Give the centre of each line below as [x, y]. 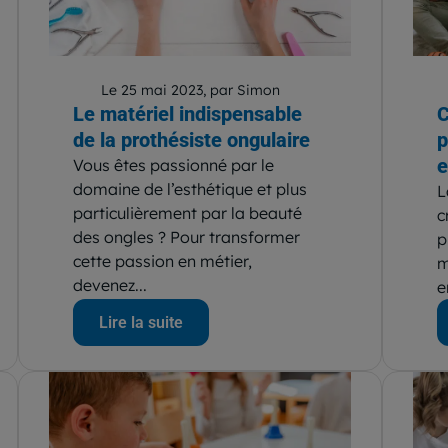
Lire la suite [140, 323]
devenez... [109, 285]
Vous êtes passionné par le [173, 165]
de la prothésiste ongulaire [191, 140]
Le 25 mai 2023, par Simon [190, 90]
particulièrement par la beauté [187, 213]
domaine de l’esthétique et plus [189, 189]
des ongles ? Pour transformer [186, 237]
